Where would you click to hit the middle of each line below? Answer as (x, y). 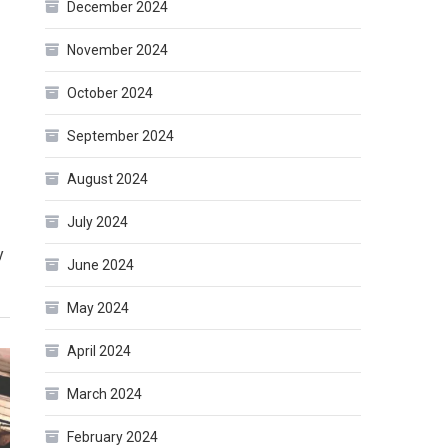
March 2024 (105, 394)
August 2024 (108, 179)
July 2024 (98, 222)
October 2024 (110, 93)
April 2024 (99, 351)
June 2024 (101, 265)
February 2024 (113, 437)
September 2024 (121, 136)
